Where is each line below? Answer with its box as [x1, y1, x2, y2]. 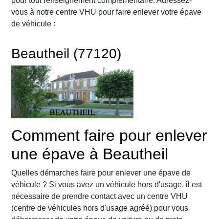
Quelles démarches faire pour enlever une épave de [11, 169, 191, 177]
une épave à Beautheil [11, 145, 168, 163]
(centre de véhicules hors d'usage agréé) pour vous [11, 204, 188, 213]
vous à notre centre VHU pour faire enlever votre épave [11, 8, 201, 17]
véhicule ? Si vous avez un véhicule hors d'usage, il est [11, 180, 202, 189]
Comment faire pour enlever [11, 127, 207, 145]
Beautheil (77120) [11, 46, 121, 62]
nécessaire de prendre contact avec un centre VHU [11, 192, 188, 201]
